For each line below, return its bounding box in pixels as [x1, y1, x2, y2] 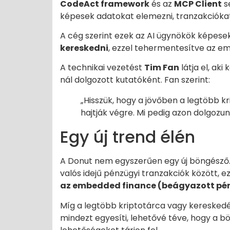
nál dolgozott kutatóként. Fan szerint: [60, 74, 210, 86]
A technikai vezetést [60, 62, 144, 74]
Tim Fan [144, 62, 179, 74]
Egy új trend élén [60, 125, 195, 149]
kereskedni [60, 42, 108, 54]
